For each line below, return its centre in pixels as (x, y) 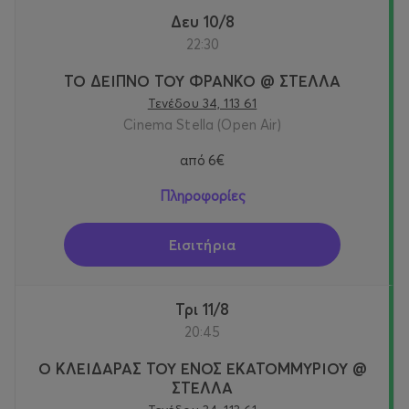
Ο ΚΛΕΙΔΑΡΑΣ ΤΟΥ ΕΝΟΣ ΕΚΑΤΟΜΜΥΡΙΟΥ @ (202, 369)
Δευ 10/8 (208, 22)
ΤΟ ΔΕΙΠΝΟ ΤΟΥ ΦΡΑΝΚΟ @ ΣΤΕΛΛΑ (202, 81)
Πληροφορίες (202, 196)
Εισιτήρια (202, 245)
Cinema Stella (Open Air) (202, 125)
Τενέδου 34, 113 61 (202, 104)
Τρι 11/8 (207, 309)
